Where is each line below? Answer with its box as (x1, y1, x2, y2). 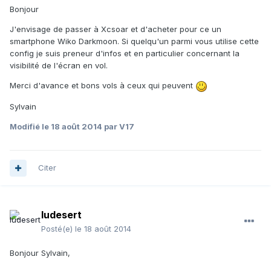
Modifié (10, 121, 42, 131)
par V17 (102, 121, 134, 131)
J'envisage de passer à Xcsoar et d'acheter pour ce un (10, 24, 221, 34)
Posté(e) (41, 224, 75, 234)
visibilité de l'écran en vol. (10, 60, 108, 71)
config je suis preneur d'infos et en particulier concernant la (10, 48, 240, 59)
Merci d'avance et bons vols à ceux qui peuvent (10, 80, 195, 91)
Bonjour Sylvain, (10, 248, 70, 258)
